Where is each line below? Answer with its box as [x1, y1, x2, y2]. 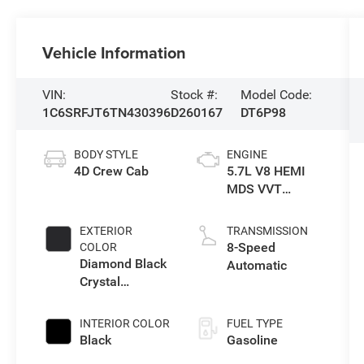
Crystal [80, 273, 121, 289]
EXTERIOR [80, 223, 133, 237]
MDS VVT [226, 180, 282, 197]
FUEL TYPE [226, 316, 283, 330]
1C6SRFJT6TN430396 [42, 104, 171, 120]
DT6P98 [240, 104, 287, 120]
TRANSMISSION [226, 223, 308, 237]
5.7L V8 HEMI [226, 162, 305, 179]
